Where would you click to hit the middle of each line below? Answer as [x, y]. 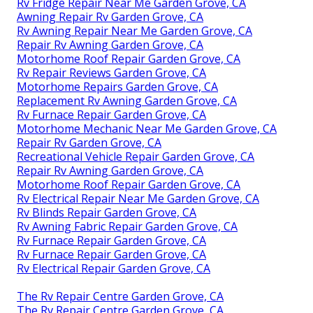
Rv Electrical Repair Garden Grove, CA [114, 268]
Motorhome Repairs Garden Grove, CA [117, 86]
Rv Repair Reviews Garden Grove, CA [111, 72]
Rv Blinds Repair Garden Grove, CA [107, 212]
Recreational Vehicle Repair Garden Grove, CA [136, 156]
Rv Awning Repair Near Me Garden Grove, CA [134, 30]
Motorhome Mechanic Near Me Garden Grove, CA [147, 128]
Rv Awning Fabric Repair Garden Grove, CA [127, 226]
